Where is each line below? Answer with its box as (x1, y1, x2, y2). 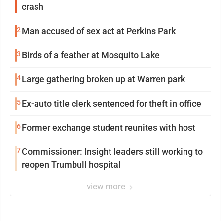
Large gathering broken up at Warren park (22, 74, 185, 84)
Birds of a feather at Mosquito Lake (22, 49, 160, 60)
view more (87, 181, 127, 191)
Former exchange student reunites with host (22, 122, 195, 133)
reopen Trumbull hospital (22, 159, 121, 170)
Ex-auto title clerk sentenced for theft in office (22, 98, 201, 109)
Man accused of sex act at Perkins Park (22, 25, 176, 36)
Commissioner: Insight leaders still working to (22, 146, 203, 157)
